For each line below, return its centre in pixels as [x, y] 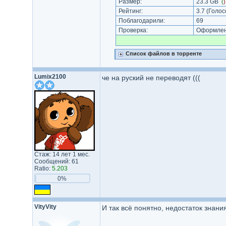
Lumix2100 [50, 77]
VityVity [45, 207]
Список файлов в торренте [163, 53]
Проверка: [133, 30]
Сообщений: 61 [56, 161]
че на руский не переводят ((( [151, 78]
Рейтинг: [130, 11]
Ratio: [43, 168]
